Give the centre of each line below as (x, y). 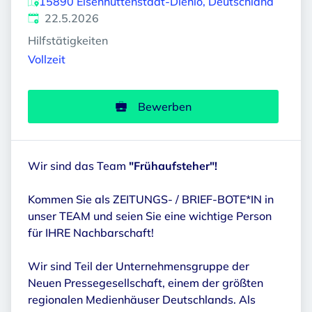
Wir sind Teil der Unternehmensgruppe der (139, 266)
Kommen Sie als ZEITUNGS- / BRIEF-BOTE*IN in (151, 200)
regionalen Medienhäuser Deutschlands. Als (142, 300)
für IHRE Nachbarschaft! (91, 233)
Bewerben (164, 107)
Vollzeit (47, 60)
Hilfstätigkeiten (68, 40)
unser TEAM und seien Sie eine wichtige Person (150, 216)
